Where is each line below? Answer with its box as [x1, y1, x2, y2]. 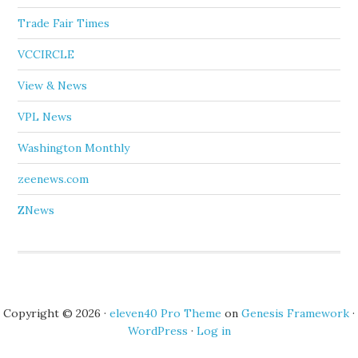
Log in [196, 324, 231, 338]
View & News [18, 78, 88, 93]
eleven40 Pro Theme [109, 306, 221, 320]
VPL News [18, 109, 73, 124]
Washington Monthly [18, 141, 130, 155]
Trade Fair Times [18, 16, 110, 30]
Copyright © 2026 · [3, 306, 109, 320]
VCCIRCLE [18, 47, 75, 62]
